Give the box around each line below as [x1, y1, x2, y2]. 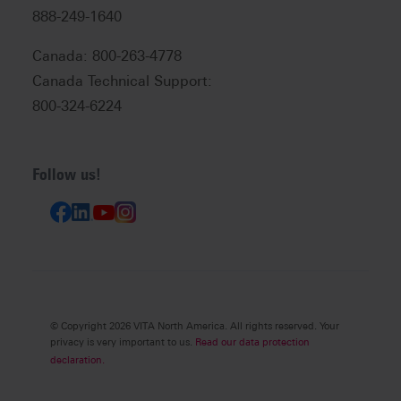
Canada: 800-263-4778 [32, 47, 182, 65]
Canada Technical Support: [32, 73, 212, 90]
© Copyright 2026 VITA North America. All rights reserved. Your [50, 320, 339, 333]
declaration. [50, 354, 105, 367]
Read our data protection [195, 336, 310, 349]
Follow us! [32, 165, 101, 185]
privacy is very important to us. [50, 336, 195, 349]
